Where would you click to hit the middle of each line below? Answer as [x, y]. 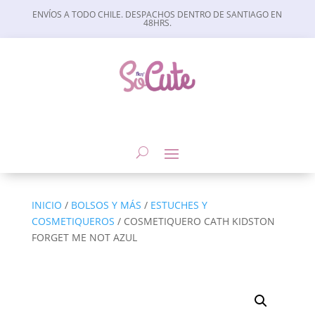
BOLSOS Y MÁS [106, 205]
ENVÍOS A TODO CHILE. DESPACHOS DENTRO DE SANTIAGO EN [157, 14]
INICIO [46, 205]
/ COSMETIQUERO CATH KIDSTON [194, 221]
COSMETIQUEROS [73, 221]
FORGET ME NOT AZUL [84, 237]
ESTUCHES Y [179, 205]
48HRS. [157, 23]
